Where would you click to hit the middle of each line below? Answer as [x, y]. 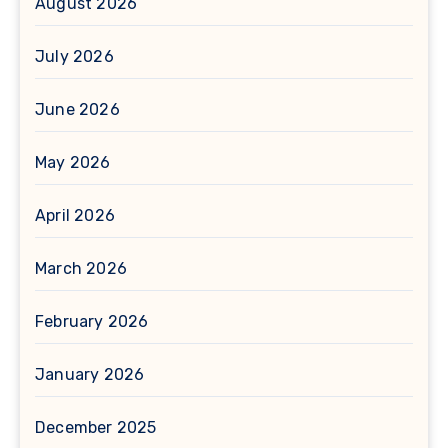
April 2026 [75, 216]
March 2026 [81, 269]
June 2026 [77, 110]
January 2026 [90, 375]
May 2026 [73, 163]
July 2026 [74, 57]
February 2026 [92, 322]
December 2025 [96, 428]
